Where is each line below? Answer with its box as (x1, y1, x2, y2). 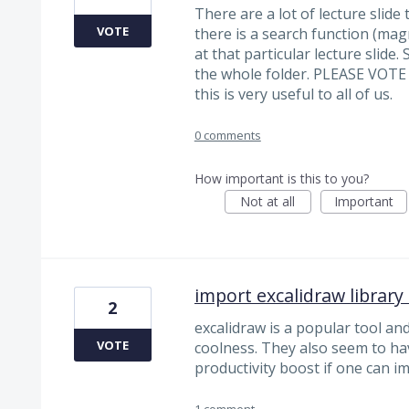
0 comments (194, 127, 261, 144)
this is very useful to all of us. (194, 83, 393, 104)
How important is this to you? (194, 170, 369, 188)
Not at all (240, 193, 296, 211)
